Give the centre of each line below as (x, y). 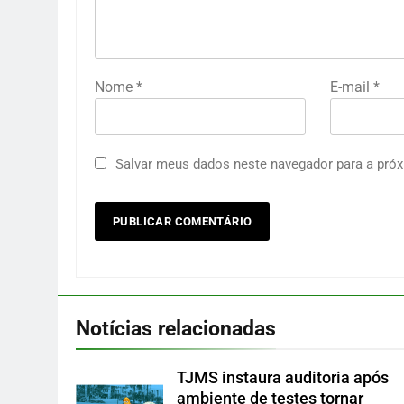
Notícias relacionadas (176, 329)
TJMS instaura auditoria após (283, 378)
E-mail (351, 87)
